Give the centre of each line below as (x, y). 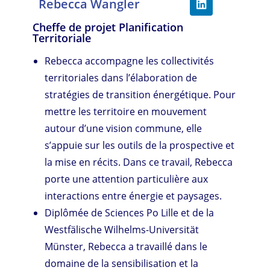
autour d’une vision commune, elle (124, 128)
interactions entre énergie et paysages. (133, 196)
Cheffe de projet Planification (108, 27)
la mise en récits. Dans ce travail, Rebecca (139, 162)
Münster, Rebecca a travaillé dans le (126, 246)
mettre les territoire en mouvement (126, 111)
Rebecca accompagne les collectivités (130, 61)
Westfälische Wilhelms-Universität (122, 229)
